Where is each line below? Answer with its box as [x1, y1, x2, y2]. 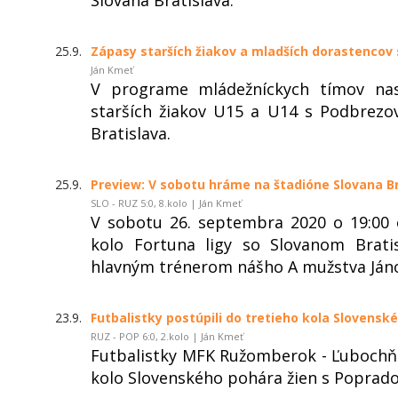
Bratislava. [91, 122, 171, 144]
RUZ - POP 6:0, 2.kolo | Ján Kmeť [91, 329, 243, 343]
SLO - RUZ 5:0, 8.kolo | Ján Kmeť [91, 195, 242, 210]
